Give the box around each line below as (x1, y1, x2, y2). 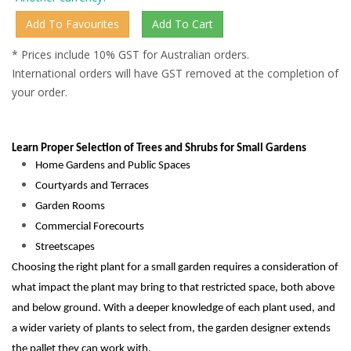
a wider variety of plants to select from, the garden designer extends (12, 323, 331, 335)
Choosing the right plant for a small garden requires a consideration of (12, 262, 338, 273)
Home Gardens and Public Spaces (35, 160, 190, 172)
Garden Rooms (35, 201, 105, 212)
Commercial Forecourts (35, 221, 144, 233)
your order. (12, 85, 67, 100)
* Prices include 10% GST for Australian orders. (12, 47, 249, 62)
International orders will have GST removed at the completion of (12, 66, 338, 81)
